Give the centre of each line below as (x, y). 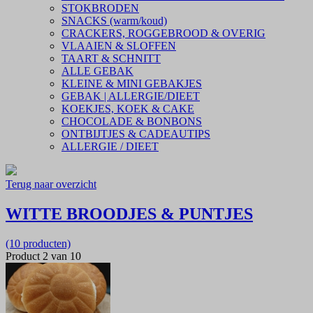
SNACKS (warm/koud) (114, 21)
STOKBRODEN (100, 8)
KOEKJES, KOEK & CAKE (128, 109)
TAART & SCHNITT (111, 59)
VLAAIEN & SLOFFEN (119, 46)
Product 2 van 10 (43, 256)
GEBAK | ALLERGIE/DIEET (131, 96)
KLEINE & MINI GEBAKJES (132, 84)
